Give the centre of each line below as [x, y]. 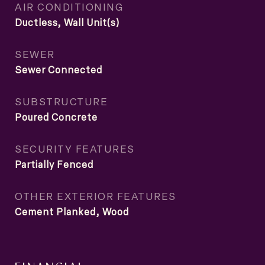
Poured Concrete [56, 117]
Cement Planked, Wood [72, 212]
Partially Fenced [54, 164]
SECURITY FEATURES [75, 148]
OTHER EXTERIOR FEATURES [96, 196]
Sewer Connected [59, 70]
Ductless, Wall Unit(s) [67, 22]
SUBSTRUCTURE [61, 101]
